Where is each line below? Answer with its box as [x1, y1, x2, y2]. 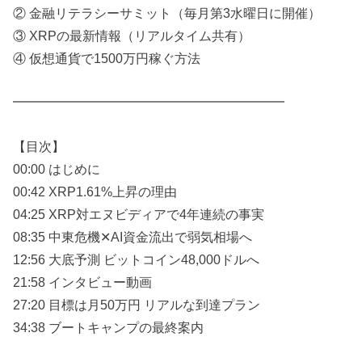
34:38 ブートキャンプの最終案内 [13, 319, 204, 335]
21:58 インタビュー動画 [13, 274, 153, 289]
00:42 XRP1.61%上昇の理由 [13, 183, 178, 199]
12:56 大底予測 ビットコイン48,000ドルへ [13, 251, 260, 267]
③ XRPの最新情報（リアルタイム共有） [13, 27, 251, 43]
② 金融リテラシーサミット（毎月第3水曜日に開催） [13, 5, 322, 20]
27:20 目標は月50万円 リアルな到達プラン [13, 297, 261, 312]
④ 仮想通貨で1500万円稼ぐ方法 [13, 50, 201, 65]
